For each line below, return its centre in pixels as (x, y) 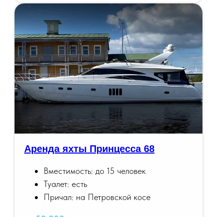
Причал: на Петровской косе (97, 197)
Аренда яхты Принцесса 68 (89, 149)
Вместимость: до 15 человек (95, 171)
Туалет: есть (65, 184)
